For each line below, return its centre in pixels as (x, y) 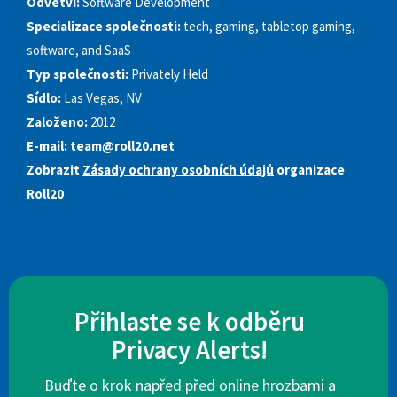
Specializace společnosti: (104, 27)
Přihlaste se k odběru (190, 322)
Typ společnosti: (78, 74)
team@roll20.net (122, 146)
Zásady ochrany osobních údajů (178, 170)
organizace (309, 170)
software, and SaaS (79, 51)
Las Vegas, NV (103, 98)
